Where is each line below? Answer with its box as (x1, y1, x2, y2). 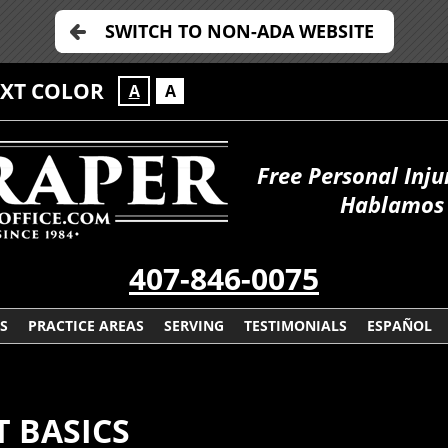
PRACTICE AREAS (27, 316, 144, 335)
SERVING (163, 316, 224, 335)
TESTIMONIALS (243, 316, 347, 335)
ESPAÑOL (366, 316, 432, 335)
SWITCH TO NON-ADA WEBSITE (104, 19, 374, 43)
